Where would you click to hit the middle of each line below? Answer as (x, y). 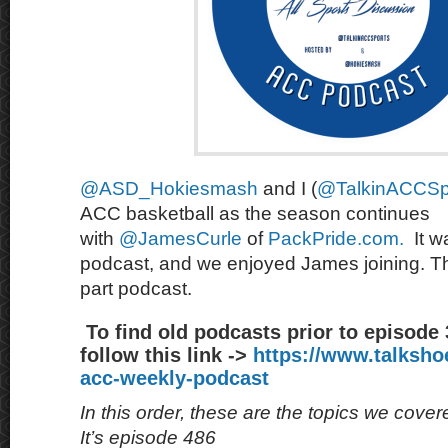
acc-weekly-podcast (174, 378)
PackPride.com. (338, 238)
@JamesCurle (180, 238)
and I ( (287, 188)
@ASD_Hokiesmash (169, 188)
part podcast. (136, 288)
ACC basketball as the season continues (255, 213)
